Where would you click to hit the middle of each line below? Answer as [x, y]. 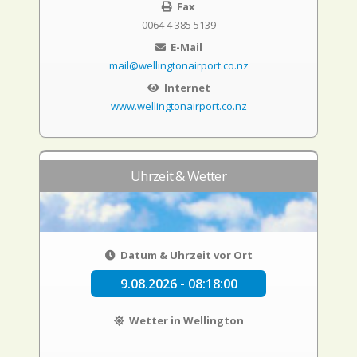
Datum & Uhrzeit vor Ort [185, 255]
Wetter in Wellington [185, 320]
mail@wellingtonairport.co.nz [178, 65]
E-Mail [185, 47]
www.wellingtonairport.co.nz [178, 106]
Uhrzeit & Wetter [178, 176]
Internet [186, 88]
